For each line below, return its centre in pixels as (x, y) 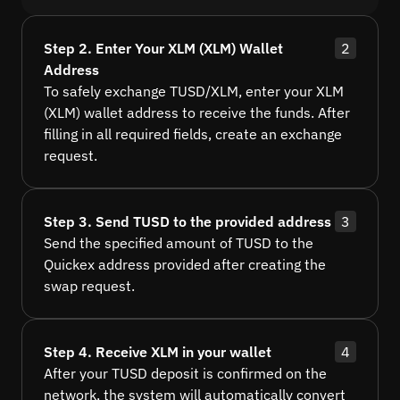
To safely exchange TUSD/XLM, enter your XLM (194, 92)
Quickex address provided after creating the (185, 265)
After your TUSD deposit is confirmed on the (185, 374)
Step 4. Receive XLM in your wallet (158, 352)
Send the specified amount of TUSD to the (179, 243)
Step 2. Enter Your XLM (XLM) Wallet (163, 49)
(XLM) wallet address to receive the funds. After (197, 113)
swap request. (89, 286)
